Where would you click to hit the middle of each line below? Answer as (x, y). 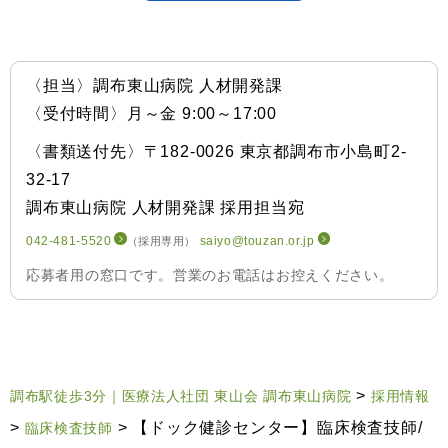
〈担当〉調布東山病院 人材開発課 (154, 85)
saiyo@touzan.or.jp (257, 240)
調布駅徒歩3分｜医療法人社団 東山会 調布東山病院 (181, 395)
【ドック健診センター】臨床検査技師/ (277, 427)
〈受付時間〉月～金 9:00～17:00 (151, 113)
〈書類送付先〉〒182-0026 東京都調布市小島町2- (216, 151)
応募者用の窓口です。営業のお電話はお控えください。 (210, 274)
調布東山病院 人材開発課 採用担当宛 (165, 207)
